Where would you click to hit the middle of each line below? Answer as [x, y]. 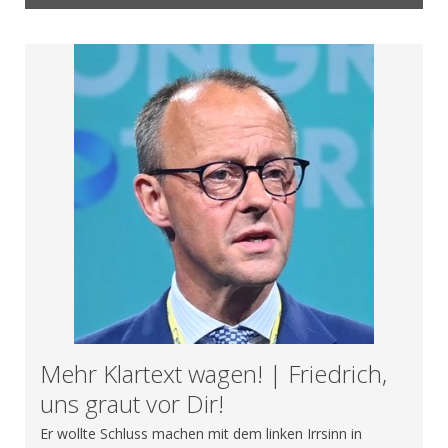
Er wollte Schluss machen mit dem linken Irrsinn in [201, 434]
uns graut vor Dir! [132, 404]
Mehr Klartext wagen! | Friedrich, [213, 374]
